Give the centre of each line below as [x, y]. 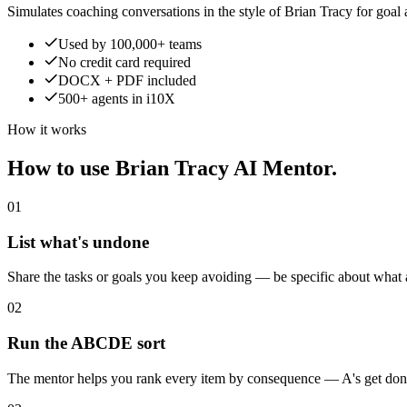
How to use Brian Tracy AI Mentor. [172, 169]
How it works [47, 130]
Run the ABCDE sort [86, 343]
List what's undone [78, 242]
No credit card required [124, 63]
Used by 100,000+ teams [130, 45]
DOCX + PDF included [127, 81]
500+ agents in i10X [117, 99]
